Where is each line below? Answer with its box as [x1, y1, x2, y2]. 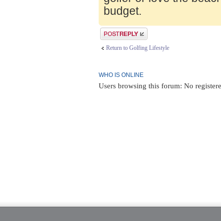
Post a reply [100, 28, 128, 35]
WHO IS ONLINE [99, 72, 144, 79]
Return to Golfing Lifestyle [106, 44, 169, 52]
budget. [104, 4, 142, 18]
